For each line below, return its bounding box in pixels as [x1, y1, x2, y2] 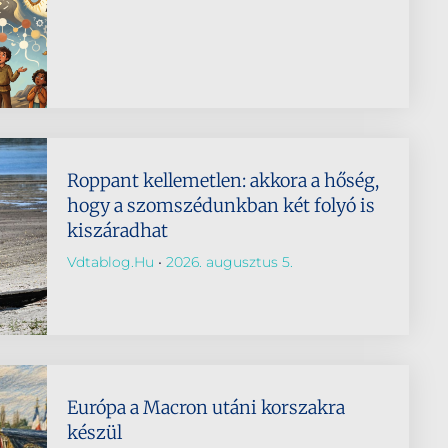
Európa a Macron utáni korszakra [66, 395, 345, 419]
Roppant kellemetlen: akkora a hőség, [66, 168, 379, 192]
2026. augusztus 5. [161, 252, 293, 271]
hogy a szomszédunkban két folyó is [66, 193, 375, 217]
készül [66, 420, 122, 444]
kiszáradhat [66, 218, 168, 242]
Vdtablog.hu [66, 252, 158, 271]
